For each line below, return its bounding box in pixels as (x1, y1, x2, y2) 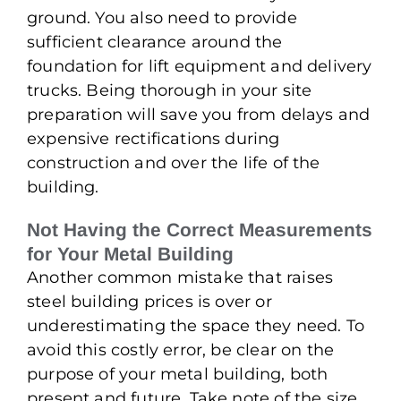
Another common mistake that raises (27, 267, 334, 287)
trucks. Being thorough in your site (27, 80, 312, 100)
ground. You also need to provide (27, 7, 297, 28)
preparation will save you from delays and (27, 104, 371, 124)
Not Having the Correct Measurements (27, 218, 372, 240)
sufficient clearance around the (27, 31, 283, 52)
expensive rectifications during (27, 128, 280, 149)
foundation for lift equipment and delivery (27, 55, 372, 76)
